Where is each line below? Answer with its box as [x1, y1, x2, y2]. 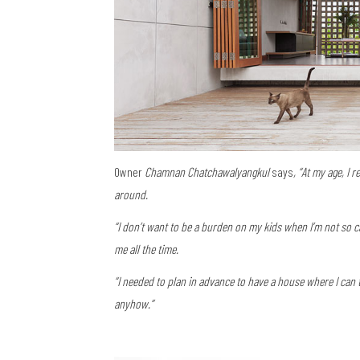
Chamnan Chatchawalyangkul [145, 164, 269, 180]
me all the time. [114, 241, 178, 257]
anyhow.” [114, 296, 153, 312]
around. [114, 186, 148, 202]
